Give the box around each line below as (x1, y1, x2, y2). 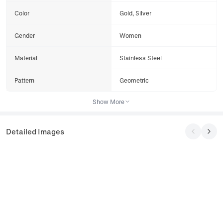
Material (14, 54, 37, 61)
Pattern (14, 77, 34, 84)
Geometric (119, 77, 149, 84)
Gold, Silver (119, 9, 151, 16)
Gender (14, 32, 35, 39)
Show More (93, 98, 124, 105)
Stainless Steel (119, 54, 162, 61)
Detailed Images (6, 127, 64, 136)
